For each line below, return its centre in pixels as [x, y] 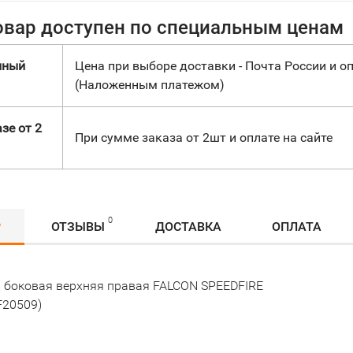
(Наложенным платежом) [150, 85]
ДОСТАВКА [188, 227]
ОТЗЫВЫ [78, 227]
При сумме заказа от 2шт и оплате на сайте [204, 137]
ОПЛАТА [297, 227]
